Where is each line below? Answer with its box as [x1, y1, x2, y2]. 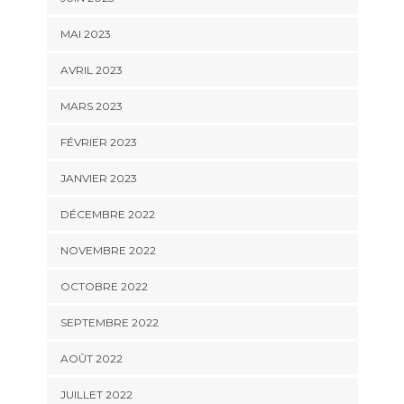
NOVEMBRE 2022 [60, 243, 156, 258]
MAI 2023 [60, 27, 111, 41]
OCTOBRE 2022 [60, 280, 148, 294]
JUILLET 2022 [60, 388, 133, 402]
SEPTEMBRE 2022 [60, 316, 159, 330]
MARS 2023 [60, 99, 123, 114]
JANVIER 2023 [60, 171, 137, 186]
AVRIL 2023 [60, 63, 123, 78]
